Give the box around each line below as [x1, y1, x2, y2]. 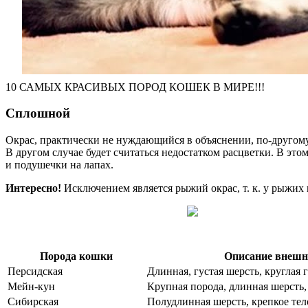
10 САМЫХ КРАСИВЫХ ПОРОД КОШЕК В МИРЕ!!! [5, 80, 265, 93]
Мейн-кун [8, 280, 55, 293]
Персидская [8, 265, 63, 278]
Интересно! [5, 182, 61, 195]
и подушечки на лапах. [5, 159, 113, 171]
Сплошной [5, 106, 70, 121]
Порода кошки [39, 250, 113, 263]
